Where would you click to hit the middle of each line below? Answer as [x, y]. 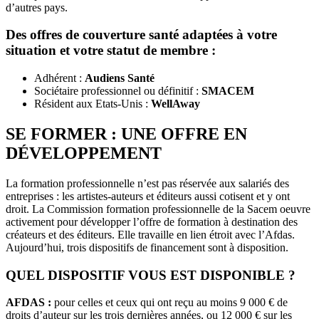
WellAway [176, 104]
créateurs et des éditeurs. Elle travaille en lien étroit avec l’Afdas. [150, 234]
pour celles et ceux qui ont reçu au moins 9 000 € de [171, 303]
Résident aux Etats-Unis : [93, 104]
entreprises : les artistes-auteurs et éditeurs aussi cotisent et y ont [148, 196]
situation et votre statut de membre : [111, 51]
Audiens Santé [120, 78]
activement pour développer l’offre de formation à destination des [152, 221]
